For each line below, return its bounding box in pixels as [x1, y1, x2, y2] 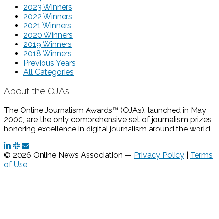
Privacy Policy [134, 151, 184, 160]
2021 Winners [23, 21, 71, 30]
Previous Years [23, 58, 76, 67]
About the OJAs [4, 86, 69, 97]
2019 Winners [23, 39, 72, 49]
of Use [4, 160, 27, 170]
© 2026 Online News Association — [4, 151, 134, 160]
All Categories [23, 67, 74, 77]
